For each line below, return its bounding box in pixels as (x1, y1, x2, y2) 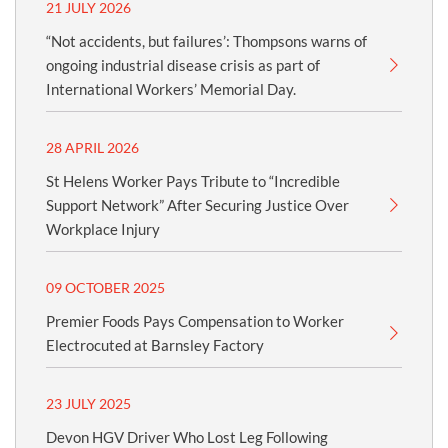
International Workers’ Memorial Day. (46, 80, 296, 98)
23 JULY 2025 (46, 395, 131, 412)
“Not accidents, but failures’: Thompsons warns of (46, 32, 367, 50)
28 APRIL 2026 (46, 139, 139, 156)
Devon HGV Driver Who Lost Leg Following (46, 428, 328, 446)
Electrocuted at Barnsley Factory (46, 336, 264, 354)
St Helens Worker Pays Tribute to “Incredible (46, 172, 340, 190)
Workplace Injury (46, 220, 160, 238)
